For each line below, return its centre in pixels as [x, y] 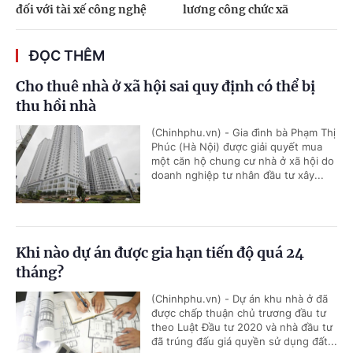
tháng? [40, 272]
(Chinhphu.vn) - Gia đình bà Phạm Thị [243, 132]
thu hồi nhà [56, 106]
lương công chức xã [235, 9]
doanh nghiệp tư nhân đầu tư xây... [238, 175]
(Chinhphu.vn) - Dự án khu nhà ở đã [240, 298]
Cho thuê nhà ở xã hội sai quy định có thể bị [165, 86]
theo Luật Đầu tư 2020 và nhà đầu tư [242, 327]
